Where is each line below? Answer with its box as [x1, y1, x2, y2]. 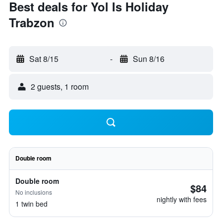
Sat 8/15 [29, 53, 58, 64]
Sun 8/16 [132, 53, 165, 64]
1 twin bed [15, 199, 48, 209]
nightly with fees [157, 194, 207, 204]
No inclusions [15, 188, 52, 196]
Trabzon [9, 14, 55, 31]
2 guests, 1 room [31, 81, 89, 92]
